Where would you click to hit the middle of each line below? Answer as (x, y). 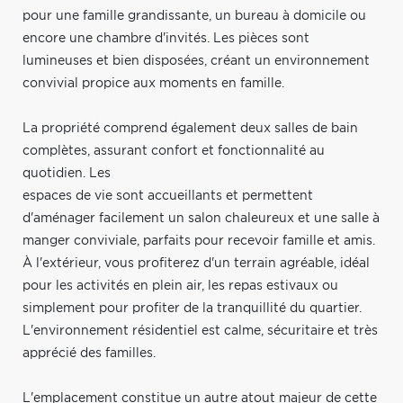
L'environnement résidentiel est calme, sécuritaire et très (200, 331)
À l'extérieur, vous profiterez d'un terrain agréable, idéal (196, 263)
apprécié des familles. (89, 353)
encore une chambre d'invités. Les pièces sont (166, 38)
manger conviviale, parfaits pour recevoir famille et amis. (199, 241)
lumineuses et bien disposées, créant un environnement (196, 61)
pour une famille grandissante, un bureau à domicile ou (194, 16)
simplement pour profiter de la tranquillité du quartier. (192, 308)
